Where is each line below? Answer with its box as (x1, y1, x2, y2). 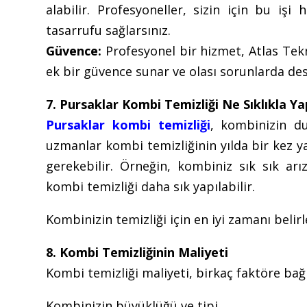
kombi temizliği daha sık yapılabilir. (46, 177, 256, 195)
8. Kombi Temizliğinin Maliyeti (46, 243, 229, 260)
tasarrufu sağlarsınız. (46, 21, 171, 38)
